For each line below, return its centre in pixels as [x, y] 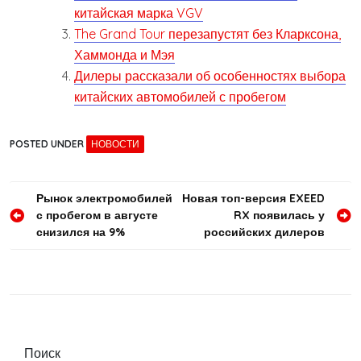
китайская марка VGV [139, 12]
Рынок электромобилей [104, 198]
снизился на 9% [81, 232]
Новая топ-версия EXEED [253, 198]
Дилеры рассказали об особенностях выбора [210, 75]
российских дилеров [264, 232]
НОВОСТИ [115, 143]
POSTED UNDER [48, 143]
